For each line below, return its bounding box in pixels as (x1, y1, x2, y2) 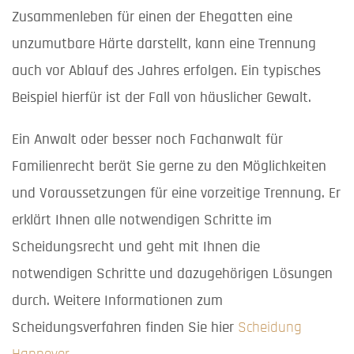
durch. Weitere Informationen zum (12, 292, 223, 308)
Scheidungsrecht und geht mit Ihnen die (12, 239, 260, 254)
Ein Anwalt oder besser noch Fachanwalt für (12, 131, 283, 147)
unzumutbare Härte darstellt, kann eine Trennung (12, 36, 316, 51)
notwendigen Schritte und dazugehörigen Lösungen (12, 265, 333, 281)
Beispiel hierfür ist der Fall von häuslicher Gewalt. (12, 89, 311, 105)
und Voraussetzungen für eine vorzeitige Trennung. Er (12, 185, 341, 201)
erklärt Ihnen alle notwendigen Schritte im (12, 212, 272, 228)
